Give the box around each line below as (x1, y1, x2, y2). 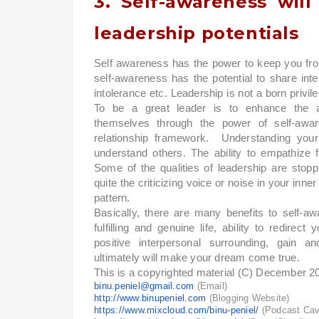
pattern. (94, 192, 133, 204)
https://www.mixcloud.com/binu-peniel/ (94, 305, 259, 316)
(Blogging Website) (206, 293, 290, 304)
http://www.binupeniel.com (94, 293, 206, 304)
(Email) (194, 281, 228, 292)
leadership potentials (94, 23, 305, 44)
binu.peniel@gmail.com (94, 281, 194, 292)
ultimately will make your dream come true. (94, 251, 303, 264)
